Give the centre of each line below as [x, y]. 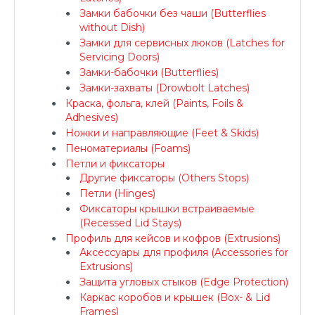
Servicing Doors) [120, 57]
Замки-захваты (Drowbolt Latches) [165, 88]
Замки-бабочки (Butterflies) [149, 72]
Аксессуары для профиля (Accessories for [184, 252]
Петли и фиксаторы [115, 164]
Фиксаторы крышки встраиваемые [167, 209]
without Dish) [112, 27]
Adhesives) [92, 117]
